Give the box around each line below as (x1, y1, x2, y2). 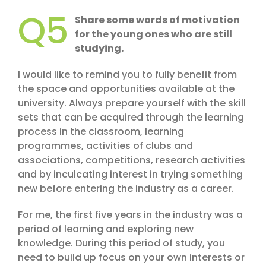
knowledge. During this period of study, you (18, 236, 225, 251)
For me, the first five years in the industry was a (18, 208, 243, 222)
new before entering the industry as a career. (18, 182, 234, 196)
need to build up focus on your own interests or (18, 251, 245, 265)
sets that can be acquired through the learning (18, 110, 244, 125)
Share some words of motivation (75, 13, 240, 27)
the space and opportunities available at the (18, 82, 235, 96)
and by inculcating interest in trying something (18, 167, 243, 182)
